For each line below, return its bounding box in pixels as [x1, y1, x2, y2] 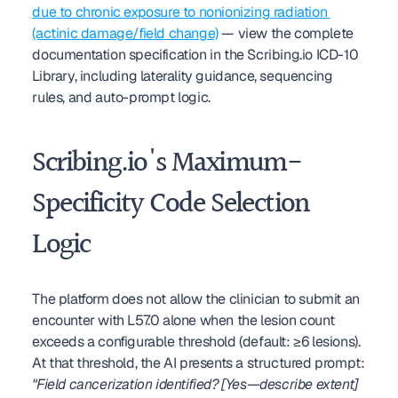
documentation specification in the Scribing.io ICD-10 [32, 45, 359, 64]
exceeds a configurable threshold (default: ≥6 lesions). [32, 332, 361, 351]
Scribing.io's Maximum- [32, 141, 302, 187]
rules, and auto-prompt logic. [32, 88, 211, 107]
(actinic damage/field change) [32, 24, 219, 43]
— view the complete [218, 24, 354, 43]
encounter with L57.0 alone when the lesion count [32, 311, 335, 330]
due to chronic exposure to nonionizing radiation [32, 3, 328, 21]
